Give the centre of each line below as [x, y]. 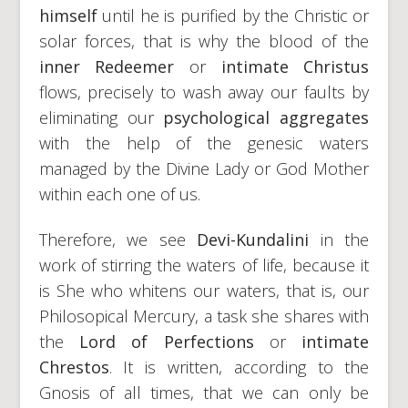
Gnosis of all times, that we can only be [204, 392]
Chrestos [74, 367]
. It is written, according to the [239, 367]
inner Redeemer [114, 66]
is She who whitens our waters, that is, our [204, 290]
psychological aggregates [266, 117]
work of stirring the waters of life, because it [204, 265]
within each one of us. [119, 194]
